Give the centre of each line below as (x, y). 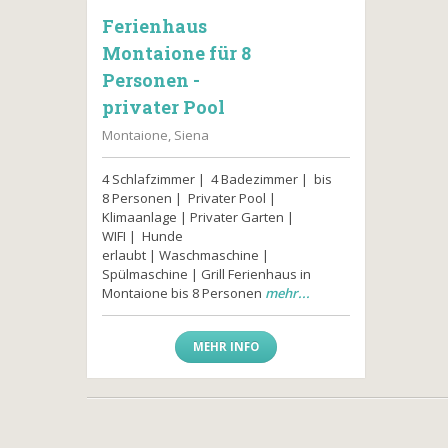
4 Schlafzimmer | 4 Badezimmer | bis (217, 179)
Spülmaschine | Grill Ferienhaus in (206, 274)
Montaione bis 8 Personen (183, 293)
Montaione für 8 (176, 53)
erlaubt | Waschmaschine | (185, 255)
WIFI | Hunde (142, 236)
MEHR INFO (225, 346)
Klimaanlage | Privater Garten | (198, 217)
